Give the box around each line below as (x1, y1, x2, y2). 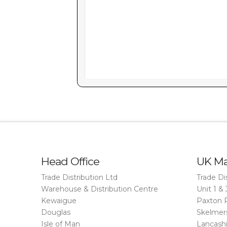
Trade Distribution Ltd (41, 173, 118, 182)
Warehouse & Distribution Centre (41, 184, 158, 194)
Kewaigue (41, 196, 77, 206)
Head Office (41, 155, 99, 168)
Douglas (41, 208, 70, 217)
